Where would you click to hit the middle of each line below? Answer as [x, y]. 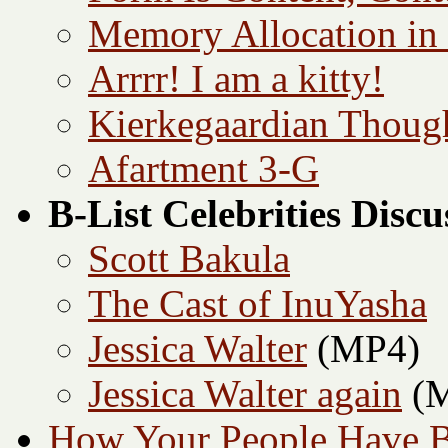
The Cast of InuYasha [257, 304]
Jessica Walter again [245, 394]
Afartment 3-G [203, 169]
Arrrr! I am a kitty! [236, 79]
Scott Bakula [189, 259]
